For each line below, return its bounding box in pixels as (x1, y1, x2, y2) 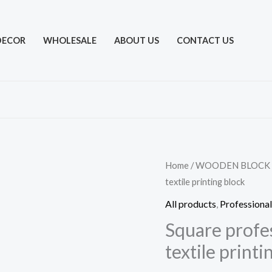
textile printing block (165, 176, 245, 187)
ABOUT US (114, 35, 159, 46)
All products (165, 197, 216, 209)
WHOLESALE (42, 35, 97, 46)
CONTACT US (176, 35, 234, 46)
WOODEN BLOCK (195, 160, 270, 171)
